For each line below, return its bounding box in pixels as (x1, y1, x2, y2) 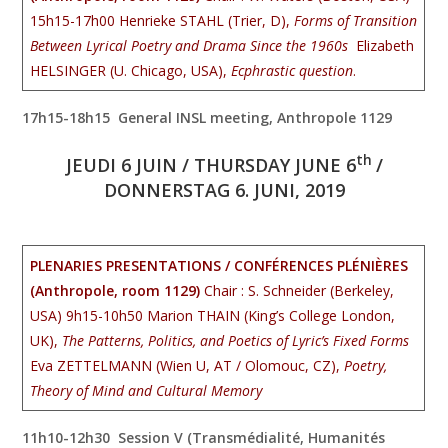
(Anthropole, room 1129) (30, 281, 201, 300)
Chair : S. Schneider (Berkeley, (204, 281, 395, 300)
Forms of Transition (294, 11, 418, 30)
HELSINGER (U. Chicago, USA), (30, 61, 232, 80)
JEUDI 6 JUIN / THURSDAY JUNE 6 (65, 152, 356, 177)
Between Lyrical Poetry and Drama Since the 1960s (30, 36, 353, 55)
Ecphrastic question (231, 61, 354, 80)
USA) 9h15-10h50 (30, 306, 144, 325)
